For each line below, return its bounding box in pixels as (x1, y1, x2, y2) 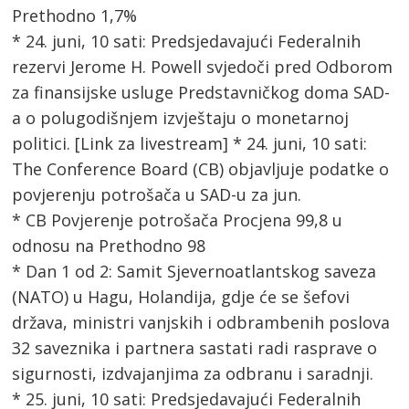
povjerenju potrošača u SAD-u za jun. (12, 184, 302, 206)
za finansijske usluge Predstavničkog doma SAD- (12, 81, 391, 104)
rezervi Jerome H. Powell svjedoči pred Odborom (12, 56, 393, 79)
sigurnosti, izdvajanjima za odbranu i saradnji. (12, 362, 374, 385)
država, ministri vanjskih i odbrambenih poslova (12, 311, 391, 334)
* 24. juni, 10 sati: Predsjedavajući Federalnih (12, 30, 362, 53)
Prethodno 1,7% (12, 5, 138, 27)
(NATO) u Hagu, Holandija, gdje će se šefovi (12, 286, 351, 309)
